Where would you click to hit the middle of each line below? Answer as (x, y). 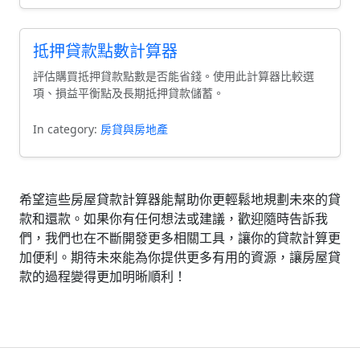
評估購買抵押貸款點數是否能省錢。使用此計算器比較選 (174, 76)
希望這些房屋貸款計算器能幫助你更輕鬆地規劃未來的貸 (180, 199)
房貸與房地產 (134, 129)
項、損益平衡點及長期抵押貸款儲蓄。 (129, 93)
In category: (67, 129)
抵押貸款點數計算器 (105, 51)
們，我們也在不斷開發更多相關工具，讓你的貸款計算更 (180, 238)
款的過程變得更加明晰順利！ (103, 276)
